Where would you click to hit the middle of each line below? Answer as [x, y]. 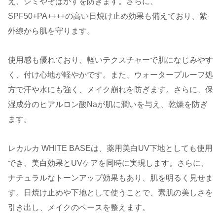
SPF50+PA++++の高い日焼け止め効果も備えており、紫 [108, 16]
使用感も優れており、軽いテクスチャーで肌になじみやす [110, 60]
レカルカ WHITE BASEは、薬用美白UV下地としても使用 [110, 148]
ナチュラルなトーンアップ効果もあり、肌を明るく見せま [110, 178]
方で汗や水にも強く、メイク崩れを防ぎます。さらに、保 [110, 89]
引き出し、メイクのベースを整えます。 [79, 207]
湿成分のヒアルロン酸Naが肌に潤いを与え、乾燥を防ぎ [108, 104]
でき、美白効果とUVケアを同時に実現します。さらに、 [108, 163]
